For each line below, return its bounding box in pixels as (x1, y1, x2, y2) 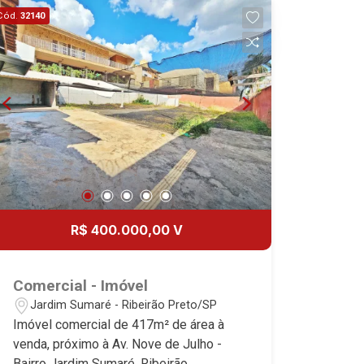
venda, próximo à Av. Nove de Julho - (13, 336, 223, 352)
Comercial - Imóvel (13, 275, 149, 295)
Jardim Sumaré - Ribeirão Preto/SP (30, 298, 218, 312)
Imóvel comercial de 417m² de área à (13, 316, 225, 332)
